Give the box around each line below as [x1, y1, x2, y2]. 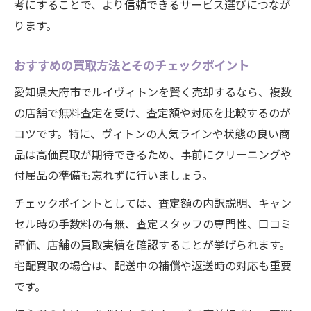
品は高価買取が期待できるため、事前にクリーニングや [14, 146, 292, 162]
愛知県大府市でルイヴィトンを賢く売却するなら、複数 [14, 83, 292, 100]
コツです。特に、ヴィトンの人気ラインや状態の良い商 [14, 125, 290, 142]
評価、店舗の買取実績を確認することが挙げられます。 [14, 236, 290, 253]
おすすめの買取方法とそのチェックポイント [14, 56, 249, 74]
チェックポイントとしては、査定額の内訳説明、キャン [14, 194, 292, 211]
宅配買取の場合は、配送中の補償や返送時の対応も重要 [14, 257, 292, 274]
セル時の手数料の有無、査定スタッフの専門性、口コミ [14, 215, 292, 232]
